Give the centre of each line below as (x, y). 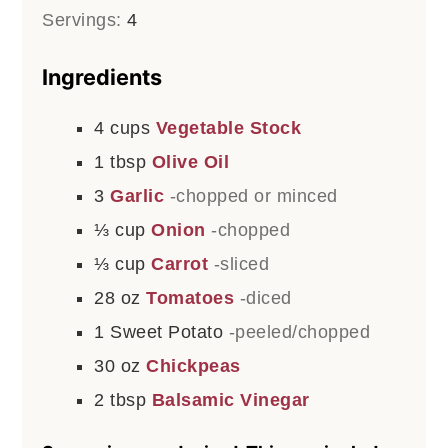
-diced (265, 297)
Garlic (137, 195)
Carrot (180, 263)
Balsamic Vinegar (230, 399)
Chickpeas (193, 365)
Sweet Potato (167, 331)
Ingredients (102, 76)
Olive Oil (190, 161)
